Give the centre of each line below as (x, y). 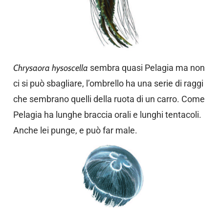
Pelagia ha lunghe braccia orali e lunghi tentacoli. (107, 115)
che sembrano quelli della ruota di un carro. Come (109, 99)
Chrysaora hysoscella (51, 68)
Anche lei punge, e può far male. (75, 130)
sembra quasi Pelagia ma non (147, 68)
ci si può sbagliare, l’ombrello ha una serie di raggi (108, 83)
